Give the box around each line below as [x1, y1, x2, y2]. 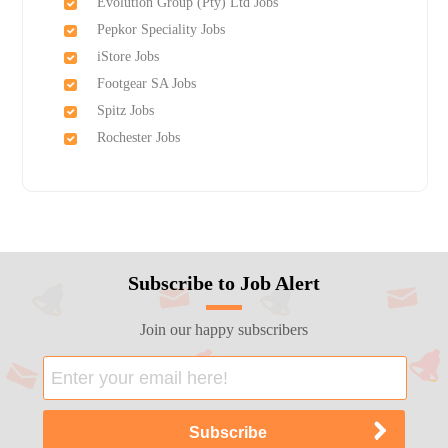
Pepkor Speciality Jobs [96, 22, 225, 38]
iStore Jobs [96, 49, 159, 65]
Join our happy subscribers [139, 321, 308, 339]
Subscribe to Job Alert [127, 272, 320, 295]
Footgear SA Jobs [96, 76, 196, 92]
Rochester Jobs [96, 130, 180, 146]
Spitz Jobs [96, 103, 154, 119]
